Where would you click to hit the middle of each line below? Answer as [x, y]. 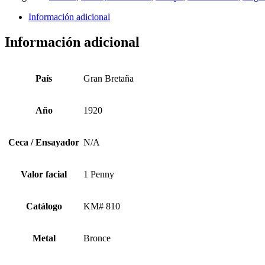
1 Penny [99, 174]
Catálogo [44, 206]
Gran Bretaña [109, 78]
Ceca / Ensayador [44, 142]
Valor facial [44, 174]
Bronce [97, 238]
